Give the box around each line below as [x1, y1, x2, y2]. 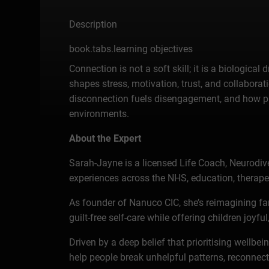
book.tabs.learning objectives [69, 43, 193, 55]
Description [69, 18, 118, 30]
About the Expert [69, 132, 142, 144]
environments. [69, 107, 130, 119]
